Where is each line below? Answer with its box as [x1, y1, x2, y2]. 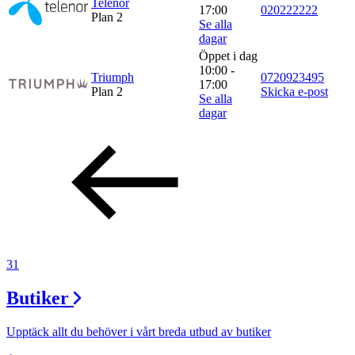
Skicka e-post [261, 84, 328, 98]
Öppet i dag [199, 48, 258, 63]
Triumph [91, 70, 134, 84]
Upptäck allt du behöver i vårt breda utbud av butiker [6, 324, 271, 338]
